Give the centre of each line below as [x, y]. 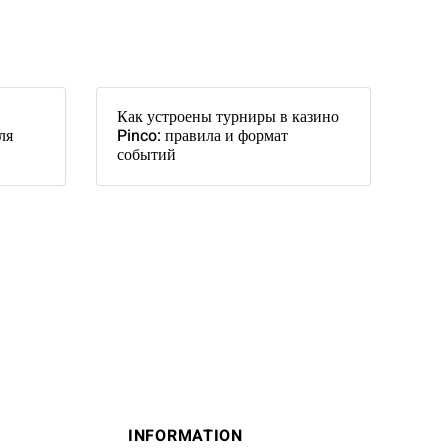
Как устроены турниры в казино [228, 117]
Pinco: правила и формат [202, 136]
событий [146, 155]
